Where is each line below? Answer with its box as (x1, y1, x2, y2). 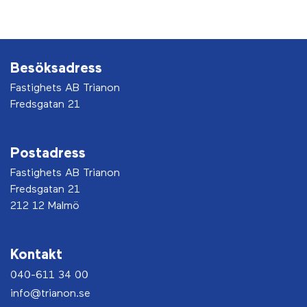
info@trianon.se (10, 288, 90, 300)
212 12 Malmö (10, 201, 79, 212)
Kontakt (10, 248, 62, 263)
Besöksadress (10, 62, 102, 77)
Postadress (10, 147, 86, 162)
